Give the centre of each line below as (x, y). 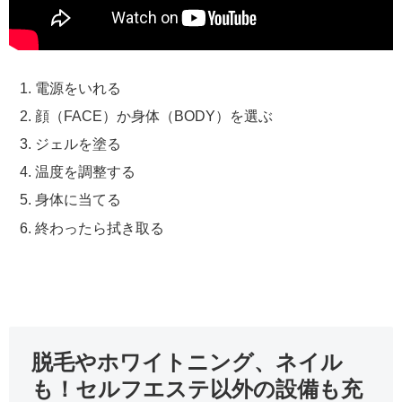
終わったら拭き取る (100, 228)
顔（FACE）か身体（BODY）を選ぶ (154, 116)
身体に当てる (79, 200)
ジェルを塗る (79, 144)
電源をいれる (79, 88)
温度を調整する (86, 172)
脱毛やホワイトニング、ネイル (187, 363)
